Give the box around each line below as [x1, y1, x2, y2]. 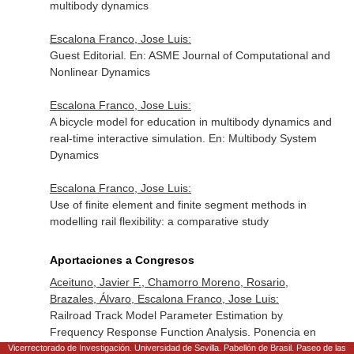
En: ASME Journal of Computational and [129, 49, 330, 62]
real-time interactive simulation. [49, 132, 209, 145]
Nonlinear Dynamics [49, 66, 150, 78]
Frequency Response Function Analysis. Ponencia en [49, 326, 316, 338]
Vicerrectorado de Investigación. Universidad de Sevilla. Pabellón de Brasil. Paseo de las [8, 343, 346, 352]
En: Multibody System [208, 132, 317, 145]
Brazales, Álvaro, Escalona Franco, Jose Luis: [49, 292, 279, 305]
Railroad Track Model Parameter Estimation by [49, 309, 283, 322]
